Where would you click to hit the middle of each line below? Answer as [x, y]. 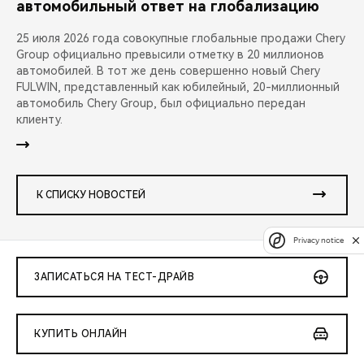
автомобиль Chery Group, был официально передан [161, 104]
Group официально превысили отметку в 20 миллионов [170, 55]
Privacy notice [318, 240]
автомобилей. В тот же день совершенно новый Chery [168, 71]
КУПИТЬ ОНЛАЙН [81, 334]
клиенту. [39, 120]
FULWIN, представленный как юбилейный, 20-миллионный [178, 87]
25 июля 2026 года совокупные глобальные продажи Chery [181, 39]
